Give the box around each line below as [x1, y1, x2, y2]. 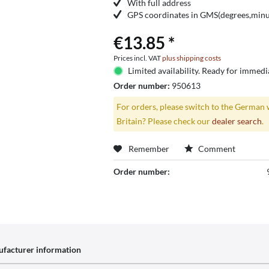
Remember [128, 143, 169, 154]
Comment [196, 143, 235, 154]
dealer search [211, 116, 262, 126]
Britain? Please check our [116, 116, 212, 126]
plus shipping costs [162, 53, 221, 63]
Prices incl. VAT [113, 53, 162, 63]
